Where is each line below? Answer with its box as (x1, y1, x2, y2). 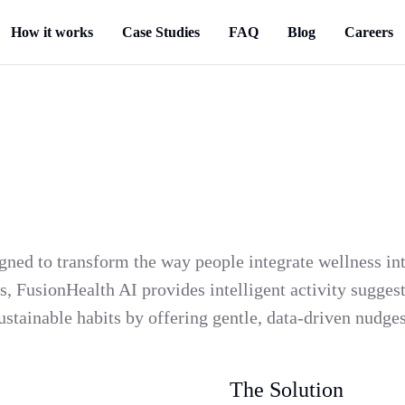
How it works (10, 24, 93, 40)
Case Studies (121, 24, 200, 40)
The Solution (230, 378, 344, 401)
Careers (344, 24, 393, 40)
